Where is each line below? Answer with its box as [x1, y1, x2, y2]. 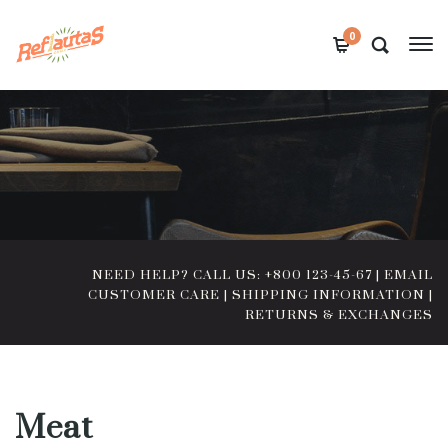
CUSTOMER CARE [88, 287, 220, 303]
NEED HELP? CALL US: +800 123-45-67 [92, 267, 372, 283]
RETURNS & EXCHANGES [245, 307, 433, 323]
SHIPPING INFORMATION [232, 287, 425, 303]
